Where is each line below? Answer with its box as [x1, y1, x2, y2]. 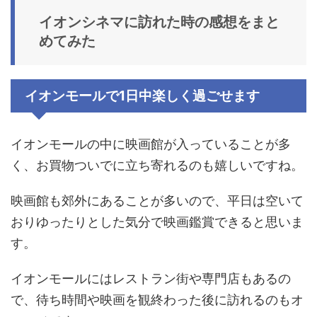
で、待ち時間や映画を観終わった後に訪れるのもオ [11, 292, 304, 308]
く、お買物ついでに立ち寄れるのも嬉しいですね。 [11, 158, 304, 173]
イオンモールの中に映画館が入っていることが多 [11, 137, 291, 152]
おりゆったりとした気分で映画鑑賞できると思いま [11, 214, 304, 230]
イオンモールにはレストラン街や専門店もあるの [11, 271, 291, 287]
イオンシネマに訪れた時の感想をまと [39, 13, 279, 31]
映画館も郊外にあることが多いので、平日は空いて [11, 193, 304, 209]
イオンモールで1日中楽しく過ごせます [25, 88, 260, 105]
